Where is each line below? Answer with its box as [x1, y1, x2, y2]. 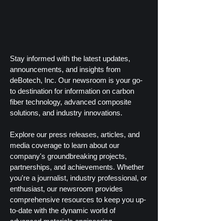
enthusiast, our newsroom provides [10, 184, 123, 193]
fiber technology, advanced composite [10, 98, 131, 106]
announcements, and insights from [10, 65, 121, 74]
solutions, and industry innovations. [10, 109, 122, 117]
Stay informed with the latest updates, [10, 54, 130, 63]
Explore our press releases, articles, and [10, 130, 140, 139]
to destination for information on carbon [10, 87, 134, 95]
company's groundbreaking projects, [10, 152, 127, 160]
